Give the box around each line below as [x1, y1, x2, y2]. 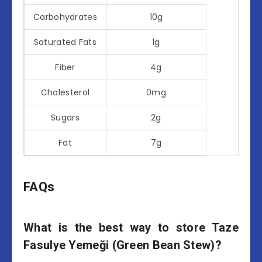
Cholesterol [40, 86, 90, 98]
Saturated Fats [33, 36, 97, 48]
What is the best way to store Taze [23, 220, 239, 235]
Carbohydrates [33, 11, 97, 23]
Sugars [51, 111, 80, 123]
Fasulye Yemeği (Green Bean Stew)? [23, 237, 222, 252]
